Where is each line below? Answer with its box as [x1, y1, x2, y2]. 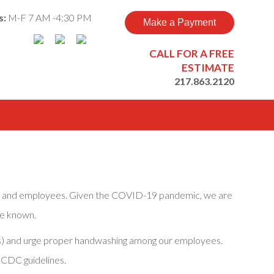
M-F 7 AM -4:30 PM [7, 12, 92, 23]
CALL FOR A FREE [149, 47, 234, 60]
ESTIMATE [182, 61, 234, 74]
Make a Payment [143, 17, 216, 28]
